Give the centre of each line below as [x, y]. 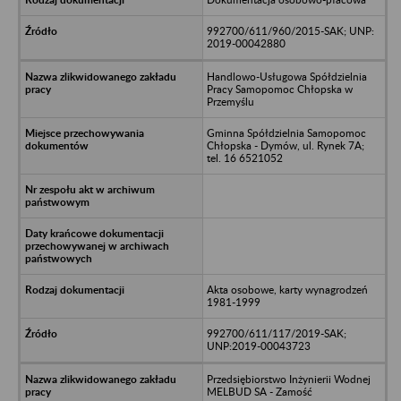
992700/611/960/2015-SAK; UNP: [290, 30]
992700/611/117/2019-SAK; [276, 333]
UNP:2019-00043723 [258, 346]
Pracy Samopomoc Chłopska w [279, 89]
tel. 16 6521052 [244, 158]
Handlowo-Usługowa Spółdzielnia [286, 76]
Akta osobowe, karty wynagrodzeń [287, 289]
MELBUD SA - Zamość [259, 391]
